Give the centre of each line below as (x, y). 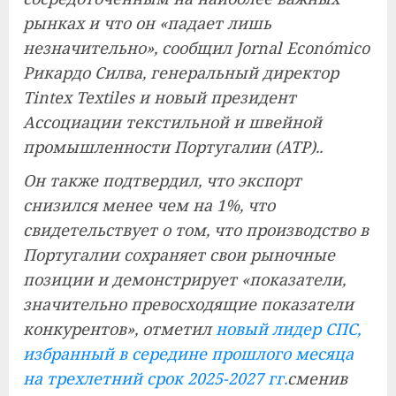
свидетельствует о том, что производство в (196, 230)
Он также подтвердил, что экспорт (162, 180)
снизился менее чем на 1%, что (149, 205)
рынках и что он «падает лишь (147, 23)
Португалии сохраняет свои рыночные (179, 255)
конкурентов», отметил (119, 329)
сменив (317, 378)
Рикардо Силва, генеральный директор (181, 72)
